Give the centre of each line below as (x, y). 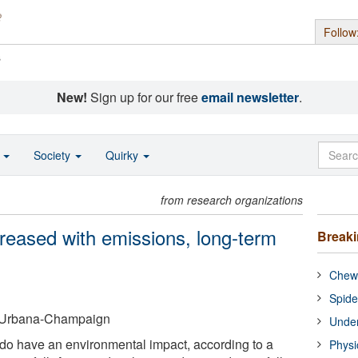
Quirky (123, 155)
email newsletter (250, 97)
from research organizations (232, 200)
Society (54, 155)
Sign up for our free (144, 97)
